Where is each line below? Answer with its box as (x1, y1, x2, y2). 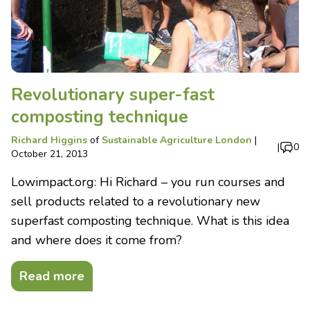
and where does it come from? (11, 232, 182, 248)
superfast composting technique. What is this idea (11, 212, 289, 229)
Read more (19, 268, 84, 284)
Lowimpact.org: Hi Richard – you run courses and (11, 174, 285, 190)
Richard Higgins (11, 134, 87, 147)
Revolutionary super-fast (11, 83, 215, 107)
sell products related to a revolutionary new (11, 193, 260, 210)
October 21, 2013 (11, 147, 88, 161)
